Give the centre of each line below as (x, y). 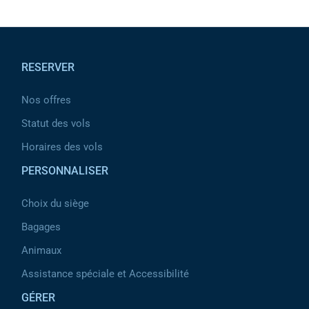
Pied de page (43, 36)
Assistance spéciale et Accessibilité (105, 274)
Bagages (41, 227)
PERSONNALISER (65, 171)
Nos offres (46, 100)
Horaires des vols (62, 147)
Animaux (41, 250)
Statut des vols (56, 123)
